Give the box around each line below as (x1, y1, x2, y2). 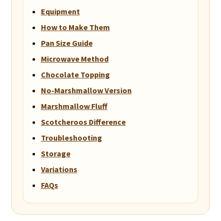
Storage (40, 148, 71, 159)
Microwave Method (40, 54, 109, 64)
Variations (40, 164, 77, 175)
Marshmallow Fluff (40, 101, 108, 111)
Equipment (40, 6, 80, 17)
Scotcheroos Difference (40, 117, 126, 127)
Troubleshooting (40, 133, 102, 143)
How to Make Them (40, 22, 110, 33)
